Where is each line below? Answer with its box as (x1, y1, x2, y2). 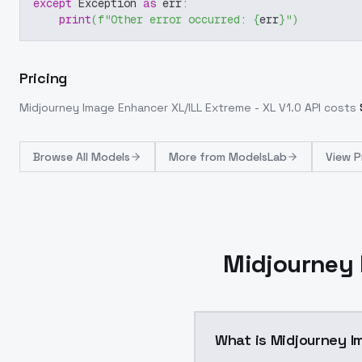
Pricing (19, 69, 67, 87)
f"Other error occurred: (98, 12, 253, 27)
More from (169, 149, 229, 164)
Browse (33, 149, 76, 164)
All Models (76, 149, 130, 164)
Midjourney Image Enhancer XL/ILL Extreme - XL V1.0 (19, 100, 301, 115)
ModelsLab (229, 149, 287, 164)
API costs (301, 100, 356, 115)
